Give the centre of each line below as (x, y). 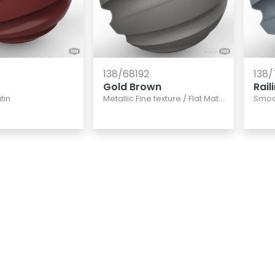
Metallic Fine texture (142, 98)
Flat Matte (203, 98)
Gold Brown (132, 87)
